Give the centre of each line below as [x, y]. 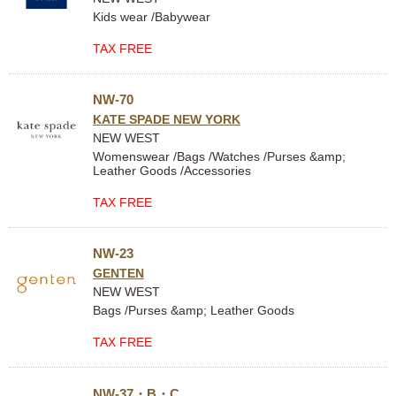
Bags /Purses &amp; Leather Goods [194, 310]
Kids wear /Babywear [152, 17]
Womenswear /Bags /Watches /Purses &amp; [219, 156]
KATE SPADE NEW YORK [167, 119]
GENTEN [118, 273]
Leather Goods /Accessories [172, 171]
